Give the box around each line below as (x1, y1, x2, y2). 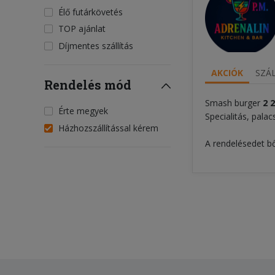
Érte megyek (58, 104, 108, 117)
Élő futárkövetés (58, 6, 123, 18)
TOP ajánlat (58, 23, 106, 35)
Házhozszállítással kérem (58, 122, 158, 134)
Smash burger (205, 97, 260, 109)
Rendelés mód (44, 77, 131, 93)
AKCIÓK (211, 67, 243, 79)
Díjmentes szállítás (58, 40, 133, 52)
